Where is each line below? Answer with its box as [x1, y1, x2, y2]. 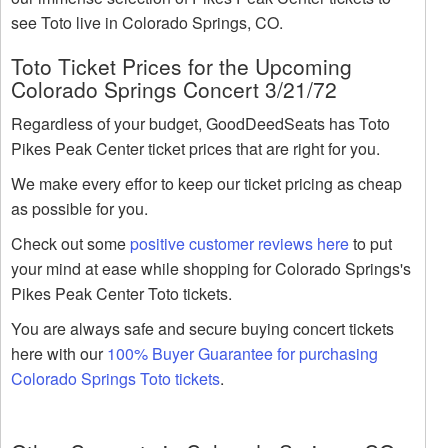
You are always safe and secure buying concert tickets [11, 317, 394, 341]
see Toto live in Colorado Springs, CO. [11, 11, 283, 35]
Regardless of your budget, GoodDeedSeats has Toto [11, 112, 390, 136]
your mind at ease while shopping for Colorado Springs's [11, 257, 411, 281]
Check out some [11, 232, 130, 256]
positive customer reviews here [130, 232, 349, 256]
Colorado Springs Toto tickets [11, 367, 220, 391]
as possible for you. [11, 197, 148, 221]
